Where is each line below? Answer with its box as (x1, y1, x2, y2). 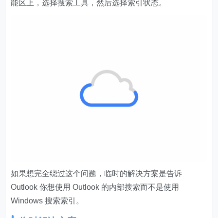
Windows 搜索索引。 (11, 197, 84, 205)
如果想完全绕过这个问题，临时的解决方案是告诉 (11, 169, 182, 178)
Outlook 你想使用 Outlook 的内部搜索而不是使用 (11, 183, 180, 192)
